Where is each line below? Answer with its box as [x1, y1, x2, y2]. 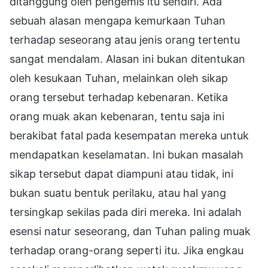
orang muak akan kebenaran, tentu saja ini [10, 109, 224, 123]
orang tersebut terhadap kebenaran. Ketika [10, 90, 228, 103]
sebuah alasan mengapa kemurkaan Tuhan [10, 14, 226, 27]
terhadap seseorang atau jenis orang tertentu [10, 33, 240, 46]
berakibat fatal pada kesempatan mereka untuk [10, 129, 249, 142]
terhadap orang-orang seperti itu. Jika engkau [10, 243, 243, 257]
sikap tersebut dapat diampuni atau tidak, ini [10, 167, 233, 180]
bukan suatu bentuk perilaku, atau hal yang [10, 186, 226, 199]
